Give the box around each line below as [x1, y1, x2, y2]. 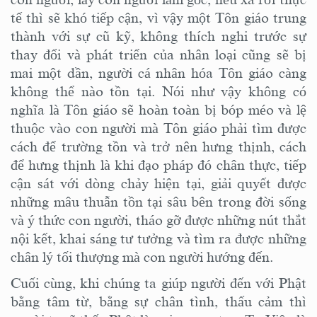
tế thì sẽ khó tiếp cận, [11, 9, 147, 25]
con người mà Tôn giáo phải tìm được [75, 120, 307, 136]
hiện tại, [154, 175, 211, 191]
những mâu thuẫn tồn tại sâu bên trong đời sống [11, 193, 306, 209]
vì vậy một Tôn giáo [146, 9, 274, 25]
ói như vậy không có [173, 83, 307, 99]
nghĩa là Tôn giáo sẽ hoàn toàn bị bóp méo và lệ [11, 101, 306, 117]
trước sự [254, 28, 307, 44]
